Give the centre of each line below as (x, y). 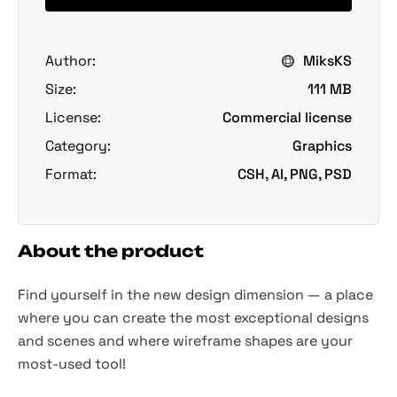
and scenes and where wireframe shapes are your (185, 340)
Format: (71, 174)
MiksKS (327, 60)
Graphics (322, 145)
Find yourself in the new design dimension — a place (195, 294)
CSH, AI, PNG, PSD (295, 174)
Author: (70, 60)
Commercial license (287, 117)
